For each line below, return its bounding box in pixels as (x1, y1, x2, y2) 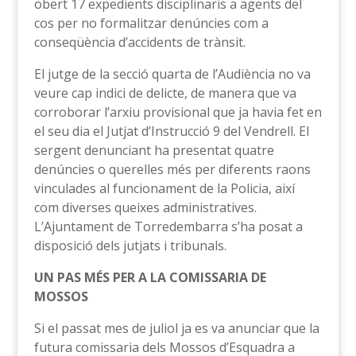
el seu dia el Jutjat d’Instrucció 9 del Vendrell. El (33, 122, 309, 141)
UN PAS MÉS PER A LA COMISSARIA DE (33, 269, 266, 287)
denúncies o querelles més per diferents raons (33, 161, 311, 179)
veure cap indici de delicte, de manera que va (33, 84, 296, 103)
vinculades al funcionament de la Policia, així (33, 180, 295, 198)
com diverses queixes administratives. (33, 199, 257, 217)
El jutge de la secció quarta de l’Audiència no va (33, 65, 311, 83)
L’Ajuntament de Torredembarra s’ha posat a (33, 218, 303, 236)
